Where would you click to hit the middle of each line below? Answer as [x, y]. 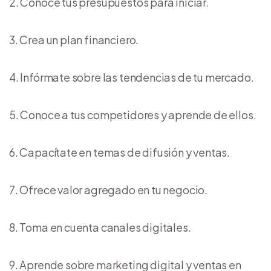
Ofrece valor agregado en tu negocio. [113, 189]
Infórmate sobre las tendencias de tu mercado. [137, 77]
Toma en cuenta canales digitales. [105, 227]
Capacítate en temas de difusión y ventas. [125, 152]
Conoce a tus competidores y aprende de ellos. [138, 114]
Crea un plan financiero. [79, 39]
